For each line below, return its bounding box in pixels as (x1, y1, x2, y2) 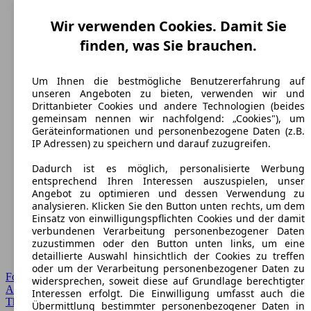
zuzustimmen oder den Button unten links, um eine (32, 236, 305, 250)
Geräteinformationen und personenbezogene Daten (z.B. (32, 124, 305, 137)
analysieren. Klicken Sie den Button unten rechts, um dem (32, 199, 305, 212)
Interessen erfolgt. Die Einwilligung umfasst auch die (32, 286, 305, 300)
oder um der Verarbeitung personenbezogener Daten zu (32, 261, 305, 275)
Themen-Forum (6, 296, 74, 308)
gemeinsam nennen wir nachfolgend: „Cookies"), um (32, 111, 305, 125)
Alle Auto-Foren (6, 283, 78, 295)
